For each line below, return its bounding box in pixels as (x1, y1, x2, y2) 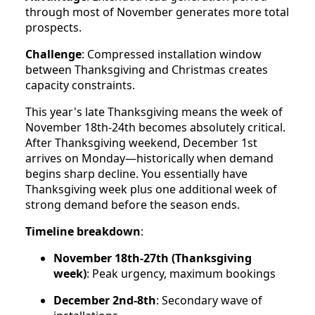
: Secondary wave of (156, 292, 262, 308)
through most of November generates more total (25, 4, 289, 20)
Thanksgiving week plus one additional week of (25, 181, 277, 197)
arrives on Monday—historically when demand (25, 150, 274, 166)
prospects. (25, 19, 82, 35)
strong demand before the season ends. (25, 196, 240, 212)
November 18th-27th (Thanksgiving (53, 250, 252, 266)
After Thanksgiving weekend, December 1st (25, 134, 257, 150)
